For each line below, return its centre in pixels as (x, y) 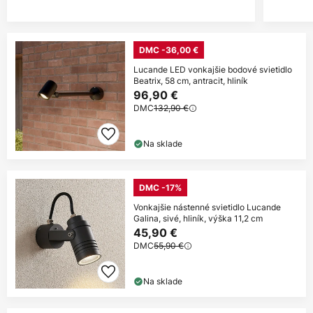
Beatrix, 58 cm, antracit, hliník (191, 81)
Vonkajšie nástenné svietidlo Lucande (207, 208)
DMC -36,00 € (169, 50)
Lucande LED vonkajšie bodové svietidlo (213, 70)
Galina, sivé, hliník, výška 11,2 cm (198, 219)
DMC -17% (160, 188)
